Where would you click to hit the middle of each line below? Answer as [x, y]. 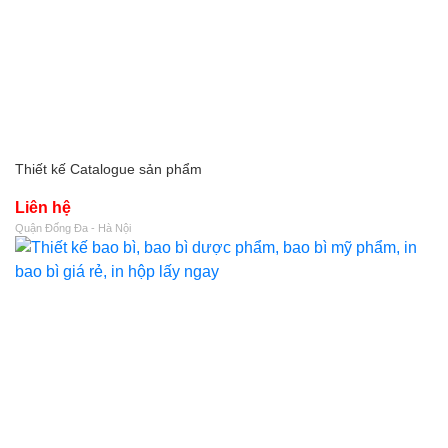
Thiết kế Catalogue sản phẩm [108, 169]
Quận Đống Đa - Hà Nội [73, 228]
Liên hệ [43, 207]
